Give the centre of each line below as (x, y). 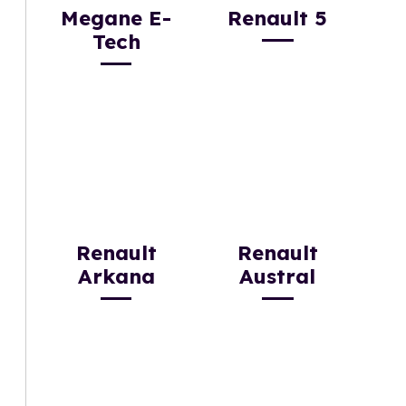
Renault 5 (278, 18)
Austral (278, 277)
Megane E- (116, 18)
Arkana (116, 277)
